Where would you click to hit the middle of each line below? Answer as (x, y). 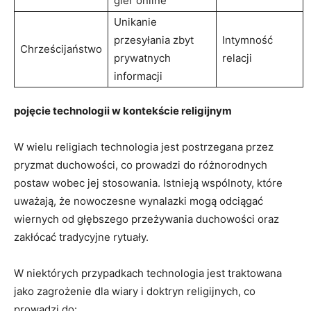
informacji (138, 76)
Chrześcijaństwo (61, 49)
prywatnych (142, 58)
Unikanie (135, 22)
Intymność (247, 40)
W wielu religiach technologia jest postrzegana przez (144, 146)
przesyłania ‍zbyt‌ (154, 40)
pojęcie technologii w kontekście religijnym (123, 110)
